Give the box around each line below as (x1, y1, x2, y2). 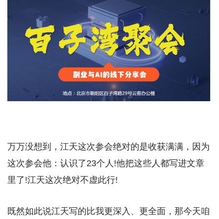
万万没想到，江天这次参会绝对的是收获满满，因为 (7, 141, 210, 152)
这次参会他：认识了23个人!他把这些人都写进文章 (7, 158, 204, 168)
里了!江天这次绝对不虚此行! (7, 175, 118, 185)
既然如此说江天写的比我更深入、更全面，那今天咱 (7, 206, 210, 216)
